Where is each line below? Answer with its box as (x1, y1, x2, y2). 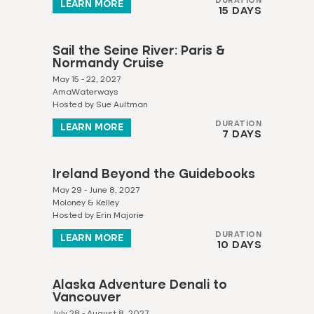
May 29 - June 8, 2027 (52, 186, 139, 195)
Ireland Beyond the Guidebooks (52, 168, 255, 181)
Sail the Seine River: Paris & (52, 44, 225, 57)
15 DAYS (218, 5, 262, 17)
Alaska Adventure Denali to (52, 278, 227, 292)
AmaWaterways (52, 88, 118, 97)
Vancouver (52, 291, 121, 304)
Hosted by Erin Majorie (52, 211, 144, 220)
